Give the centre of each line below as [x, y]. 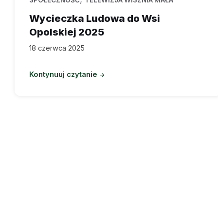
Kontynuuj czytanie [63, 74]
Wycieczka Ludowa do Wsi [95, 18]
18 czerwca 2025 [57, 48]
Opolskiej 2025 [67, 32]
